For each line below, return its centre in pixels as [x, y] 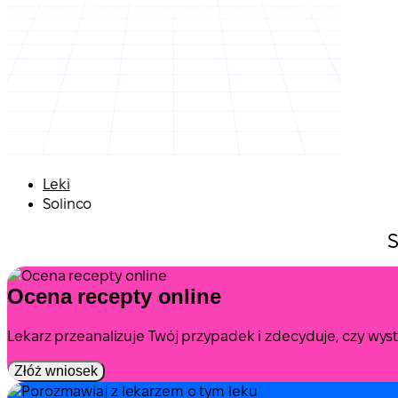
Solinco [68, 204]
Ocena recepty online [114, 296]
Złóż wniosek [56, 370]
